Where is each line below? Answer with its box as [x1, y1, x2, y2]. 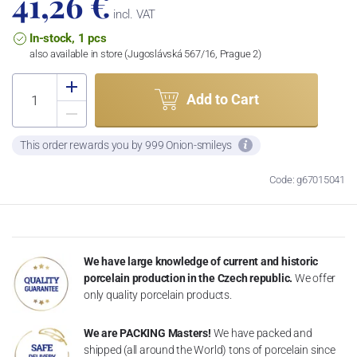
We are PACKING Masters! [84, 326, 211, 339]
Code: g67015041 [269, 173, 345, 186]
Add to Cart [186, 91, 259, 108]
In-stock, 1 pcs [29, 30, 107, 45]
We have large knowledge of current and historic [84, 254, 319, 268]
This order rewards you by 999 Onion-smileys [20, 138, 234, 151]
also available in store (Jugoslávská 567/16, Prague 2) [29, 47, 261, 60]
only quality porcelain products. [84, 288, 232, 301]
